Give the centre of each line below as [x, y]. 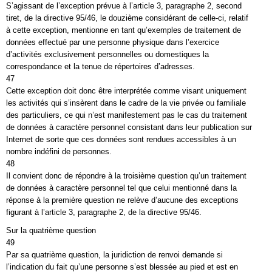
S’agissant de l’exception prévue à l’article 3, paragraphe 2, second [124, 6]
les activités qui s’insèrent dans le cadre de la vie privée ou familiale [126, 103]
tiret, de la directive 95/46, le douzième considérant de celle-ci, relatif [127, 18]
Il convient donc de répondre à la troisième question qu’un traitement [126, 176]
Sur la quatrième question [51, 230]
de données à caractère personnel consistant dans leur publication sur [129, 127]
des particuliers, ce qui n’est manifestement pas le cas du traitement [127, 115]
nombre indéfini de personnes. [59, 151]
